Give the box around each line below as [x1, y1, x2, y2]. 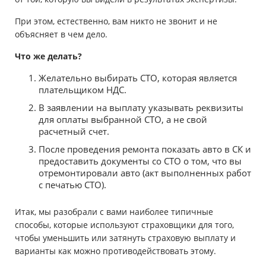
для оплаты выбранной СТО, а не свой [39, 113, 207, 126]
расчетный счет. [39, 125, 109, 138]
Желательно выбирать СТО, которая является [39, 72, 237, 84]
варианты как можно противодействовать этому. [15, 245, 216, 257]
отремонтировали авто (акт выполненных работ [39, 167, 251, 179]
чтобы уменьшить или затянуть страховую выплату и [15, 232, 236, 244]
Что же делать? [15, 50, 82, 62]
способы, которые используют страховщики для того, [15, 219, 234, 231]
